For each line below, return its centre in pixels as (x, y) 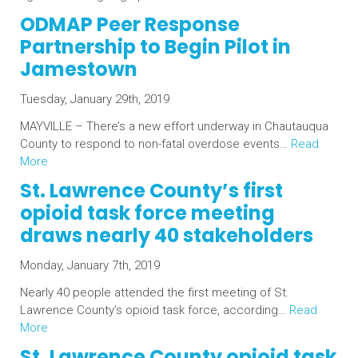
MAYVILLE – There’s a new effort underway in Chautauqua (174, 126)
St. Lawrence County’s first (151, 191)
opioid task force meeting (147, 213)
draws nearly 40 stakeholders (167, 235)
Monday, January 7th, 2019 (90, 265)
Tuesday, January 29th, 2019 (95, 99)
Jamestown (79, 69)
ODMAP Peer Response (130, 24)
